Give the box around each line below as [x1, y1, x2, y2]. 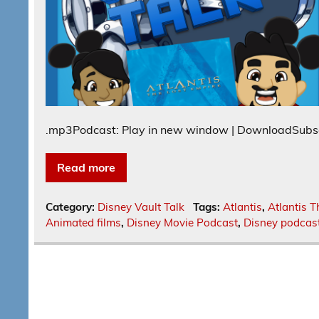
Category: [46, 200, 98, 214]
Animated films [46, 216, 122, 230]
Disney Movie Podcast [127, 216, 239, 230]
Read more [57, 160, 116, 175]
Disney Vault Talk [98, 200, 185, 214]
